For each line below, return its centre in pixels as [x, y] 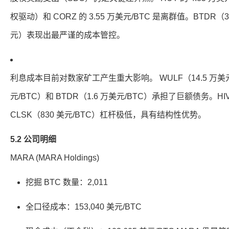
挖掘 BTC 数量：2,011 [67, 182]
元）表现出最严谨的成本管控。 [67, 35]
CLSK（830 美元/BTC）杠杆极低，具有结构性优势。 [108, 115]
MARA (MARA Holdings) [55, 158]
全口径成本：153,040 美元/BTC [84, 207]
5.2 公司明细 [33, 139]
